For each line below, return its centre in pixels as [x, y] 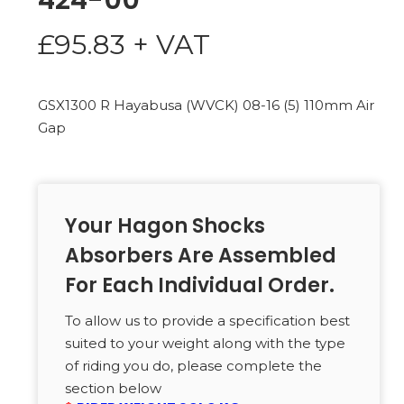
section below [113, 388]
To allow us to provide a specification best [207, 321]
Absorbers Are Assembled [200, 256]
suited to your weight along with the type [205, 343]
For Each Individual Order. [199, 285]
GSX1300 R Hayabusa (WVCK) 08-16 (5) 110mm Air [206, 105]
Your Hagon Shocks [165, 226]
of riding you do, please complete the [193, 366]
